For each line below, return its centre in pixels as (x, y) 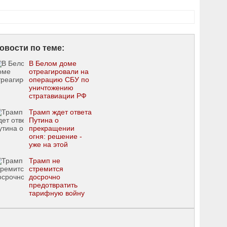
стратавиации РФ (58, 96)
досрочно (45, 177)
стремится (46, 169)
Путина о (44, 120)
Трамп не (45, 161)
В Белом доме (53, 63)
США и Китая (51, 201)
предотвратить (53, 185)
